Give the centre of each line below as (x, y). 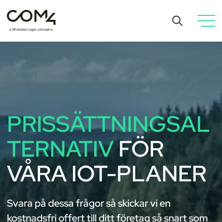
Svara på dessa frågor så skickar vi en (89, 203)
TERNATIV (60, 149)
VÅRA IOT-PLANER (107, 173)
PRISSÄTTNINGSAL (109, 124)
